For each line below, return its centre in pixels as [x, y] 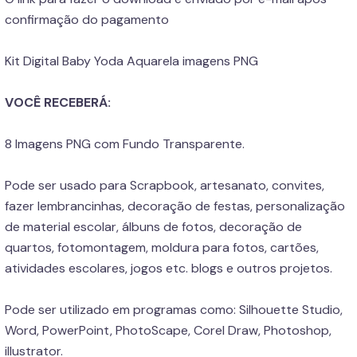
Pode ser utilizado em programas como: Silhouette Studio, [174, 310]
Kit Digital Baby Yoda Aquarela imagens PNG [133, 61]
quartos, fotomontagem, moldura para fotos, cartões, [162, 247]
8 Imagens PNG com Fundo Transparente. [125, 144]
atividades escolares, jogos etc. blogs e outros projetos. [169, 268]
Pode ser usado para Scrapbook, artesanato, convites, [165, 185]
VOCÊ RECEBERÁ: [58, 102]
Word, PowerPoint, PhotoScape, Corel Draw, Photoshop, [168, 330]
